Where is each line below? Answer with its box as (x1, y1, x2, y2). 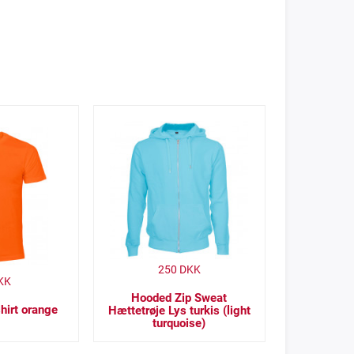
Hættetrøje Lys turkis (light (107, 303, 250, 318)
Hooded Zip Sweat (131, 291, 228, 306)
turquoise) (153, 316, 206, 331)
